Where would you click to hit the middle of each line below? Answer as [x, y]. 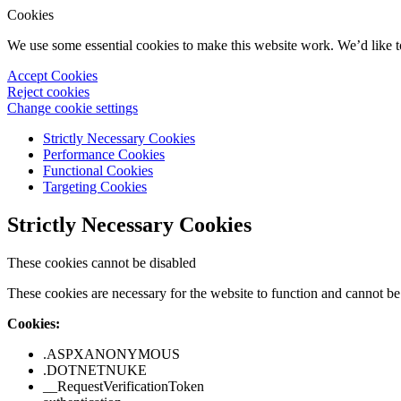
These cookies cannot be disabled [102, 262]
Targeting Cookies [95, 187]
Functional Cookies [98, 171]
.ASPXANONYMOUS [111, 354]
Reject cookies [48, 92]
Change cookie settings [73, 108]
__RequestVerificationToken [124, 386]
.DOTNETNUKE [95, 370]
